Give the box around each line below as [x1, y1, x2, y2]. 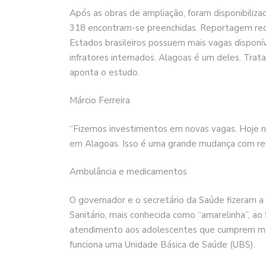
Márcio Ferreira [69, 94, 130, 107]
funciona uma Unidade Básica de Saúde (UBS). [69, 238, 255, 251]
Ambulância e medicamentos [69, 166, 187, 178]
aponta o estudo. [69, 66, 140, 78]
